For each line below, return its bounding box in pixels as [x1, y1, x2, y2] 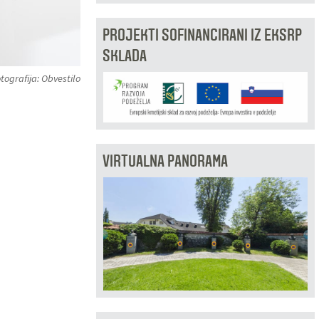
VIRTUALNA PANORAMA [102, 150, 228, 172]
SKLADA [102, 45, 147, 66]
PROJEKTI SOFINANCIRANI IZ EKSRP [102, 24, 302, 46]
